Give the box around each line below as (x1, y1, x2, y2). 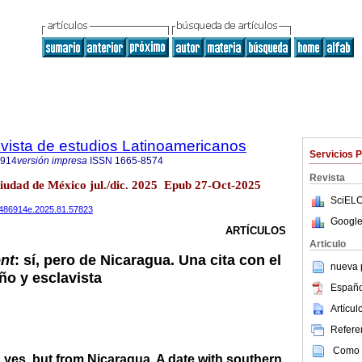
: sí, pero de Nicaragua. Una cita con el (15, 251, 281, 269)
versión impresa (17, 155, 87, 166)
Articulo (309, 238, 346, 250)
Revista (309, 172, 345, 183)
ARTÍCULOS (225, 225, 286, 238)
